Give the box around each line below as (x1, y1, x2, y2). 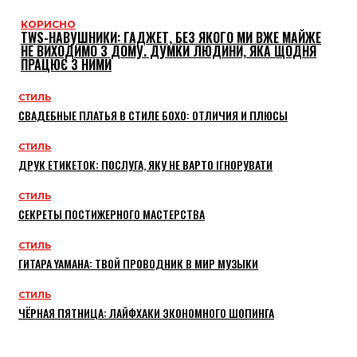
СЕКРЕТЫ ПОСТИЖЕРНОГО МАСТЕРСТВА (18, 205, 205, 222)
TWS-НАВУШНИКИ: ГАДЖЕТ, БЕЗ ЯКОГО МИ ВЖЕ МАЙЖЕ (21, 27, 321, 47)
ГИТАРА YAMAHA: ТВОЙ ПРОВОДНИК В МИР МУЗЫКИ (18, 254, 258, 272)
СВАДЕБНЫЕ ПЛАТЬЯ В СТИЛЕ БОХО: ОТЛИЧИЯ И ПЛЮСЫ (18, 106, 288, 124)
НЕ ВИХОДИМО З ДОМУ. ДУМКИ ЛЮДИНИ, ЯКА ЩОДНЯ (21, 41, 316, 61)
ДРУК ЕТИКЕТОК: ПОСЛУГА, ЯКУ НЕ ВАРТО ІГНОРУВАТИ (18, 155, 273, 173)
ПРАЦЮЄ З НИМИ (21, 54, 112, 74)
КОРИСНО (21, 18, 76, 30)
